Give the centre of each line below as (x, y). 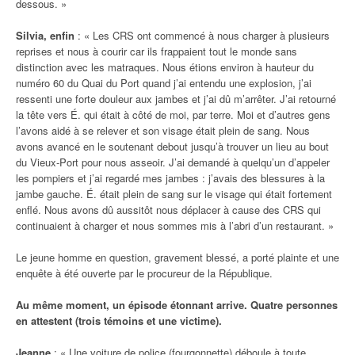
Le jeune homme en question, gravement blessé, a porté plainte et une (177, 257)
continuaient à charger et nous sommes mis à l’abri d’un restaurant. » (175, 225)
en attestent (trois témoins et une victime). (119, 320)
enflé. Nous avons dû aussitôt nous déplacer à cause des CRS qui (168, 209)
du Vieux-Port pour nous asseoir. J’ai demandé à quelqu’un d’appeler (173, 162)
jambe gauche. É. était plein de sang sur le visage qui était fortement (174, 193)
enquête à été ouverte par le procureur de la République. (144, 273)
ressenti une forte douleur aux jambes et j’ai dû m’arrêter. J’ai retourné (176, 98)
